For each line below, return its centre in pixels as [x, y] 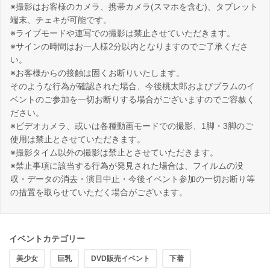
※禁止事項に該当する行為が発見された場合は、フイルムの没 [127, 166]
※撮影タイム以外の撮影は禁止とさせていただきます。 [114, 153]
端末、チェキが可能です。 [61, 20]
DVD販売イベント [121, 259]
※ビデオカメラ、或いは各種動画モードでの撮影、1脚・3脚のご [132, 126]
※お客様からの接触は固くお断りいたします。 [97, 73]
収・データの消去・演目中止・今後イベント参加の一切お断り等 [133, 179]
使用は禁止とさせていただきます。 [78, 140]
